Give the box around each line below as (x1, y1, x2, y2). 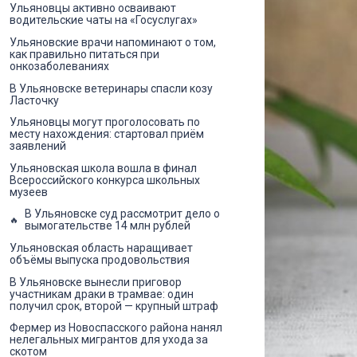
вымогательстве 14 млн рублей (25, 219, 190, 233)
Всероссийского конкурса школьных (10, 173, 200, 186)
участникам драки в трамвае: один (10, 287, 194, 300)
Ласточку (10, 93, 59, 107)
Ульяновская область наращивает (10, 241, 193, 254)
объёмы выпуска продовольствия (10, 253, 190, 266)
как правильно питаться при (10, 47, 159, 61)
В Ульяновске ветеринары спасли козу (10, 81, 213, 95)
